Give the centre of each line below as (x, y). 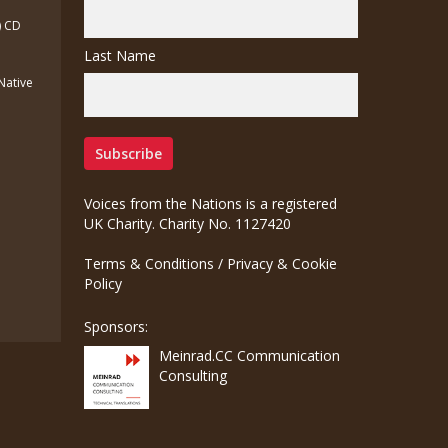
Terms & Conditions (149, 264)
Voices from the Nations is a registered (211, 204)
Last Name (120, 56)
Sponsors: (116, 327)
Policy (103, 284)
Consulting (193, 376)
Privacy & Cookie (282, 264)
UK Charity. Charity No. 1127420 (188, 224)
